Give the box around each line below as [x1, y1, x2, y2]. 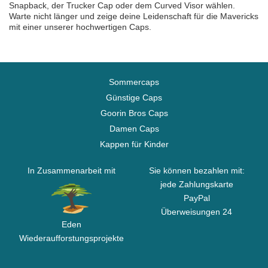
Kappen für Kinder [99, 139, 169, 149]
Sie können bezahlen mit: [148, 166, 245, 175]
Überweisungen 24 [161, 207, 232, 217]
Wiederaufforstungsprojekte [19, 233, 124, 243]
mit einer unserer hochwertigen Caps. [9, 22, 151, 32]
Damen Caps [109, 124, 159, 133]
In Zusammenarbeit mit [28, 166, 115, 175]
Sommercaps [109, 77, 159, 87]
